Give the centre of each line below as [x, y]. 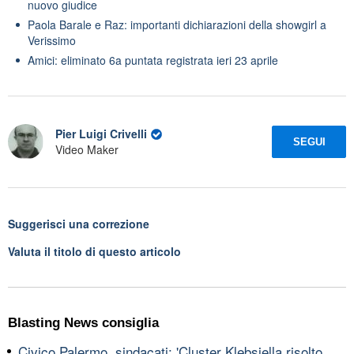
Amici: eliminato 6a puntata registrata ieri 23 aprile [153, 60]
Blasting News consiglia [83, 322]
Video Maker [87, 150]
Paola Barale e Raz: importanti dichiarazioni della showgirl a [177, 24]
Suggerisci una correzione [79, 223]
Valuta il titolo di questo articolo [94, 251]
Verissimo [52, 40]
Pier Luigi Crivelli [101, 134]
